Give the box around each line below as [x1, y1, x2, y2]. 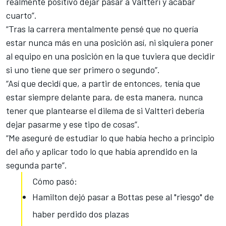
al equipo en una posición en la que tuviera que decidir [6, 50, 215, 62]
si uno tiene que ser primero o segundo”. [6, 64, 160, 75]
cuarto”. [6, 9, 37, 21]
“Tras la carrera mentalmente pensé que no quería [6, 23, 198, 34]
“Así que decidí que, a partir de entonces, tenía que [6, 77, 200, 89]
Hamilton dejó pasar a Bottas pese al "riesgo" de [32, 191, 214, 202]
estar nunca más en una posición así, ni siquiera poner [6, 36, 213, 48]
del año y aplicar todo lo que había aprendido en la [6, 145, 197, 157]
